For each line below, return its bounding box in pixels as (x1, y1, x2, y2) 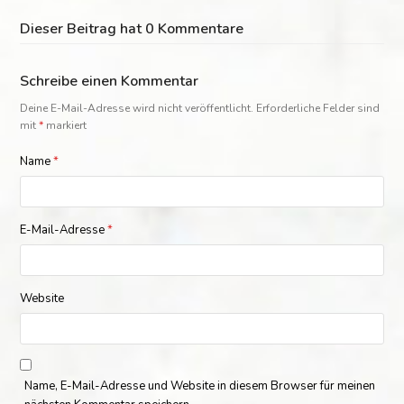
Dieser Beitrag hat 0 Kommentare (20, 18, 244, 39)
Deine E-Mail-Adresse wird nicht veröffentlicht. (20, 100, 254, 115)
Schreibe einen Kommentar (20, 70, 199, 91)
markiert (43, 117, 87, 133)
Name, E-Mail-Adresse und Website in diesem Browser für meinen (24, 377, 376, 394)
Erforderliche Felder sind (256, 100, 381, 115)
